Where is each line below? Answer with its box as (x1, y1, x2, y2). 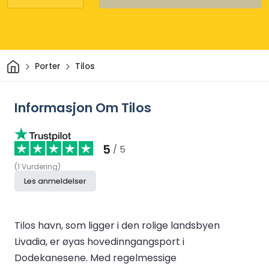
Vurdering (22, 161, 58, 172)
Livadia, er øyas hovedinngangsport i (14, 234, 184, 249)
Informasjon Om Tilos (14, 98, 151, 117)
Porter (34, 61, 61, 73)
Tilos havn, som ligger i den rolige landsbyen (14, 218, 220, 232)
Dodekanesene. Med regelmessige (14, 250, 177, 265)
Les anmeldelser (24, 175, 86, 186)
